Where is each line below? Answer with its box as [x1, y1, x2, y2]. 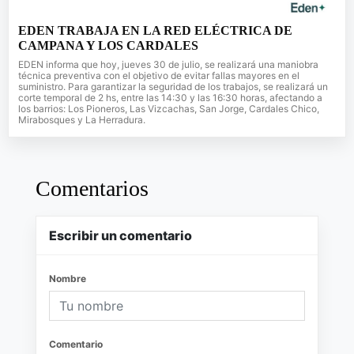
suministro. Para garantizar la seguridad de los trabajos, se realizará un [18, 81, 328, 93]
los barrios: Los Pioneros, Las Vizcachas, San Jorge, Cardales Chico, [18, 103, 319, 115]
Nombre [49, 273, 86, 285]
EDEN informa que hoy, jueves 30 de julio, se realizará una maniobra [18, 58, 318, 71]
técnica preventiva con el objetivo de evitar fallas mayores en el [18, 70, 299, 82]
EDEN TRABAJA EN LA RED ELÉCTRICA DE [18, 24, 292, 38]
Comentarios [36, 176, 149, 201]
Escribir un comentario [49, 228, 192, 244]
